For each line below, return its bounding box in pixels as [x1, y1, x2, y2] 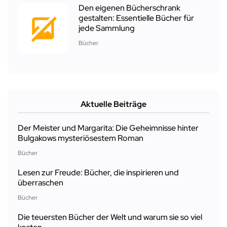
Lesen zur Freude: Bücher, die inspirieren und [18, 167, 179, 178]
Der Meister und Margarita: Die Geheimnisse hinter [18, 123, 199, 134]
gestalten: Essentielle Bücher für [79, 13, 194, 24]
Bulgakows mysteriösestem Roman [18, 133, 143, 144]
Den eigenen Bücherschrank [79, 3, 180, 14]
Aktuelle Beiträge [81, 99, 146, 110]
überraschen [18, 177, 63, 188]
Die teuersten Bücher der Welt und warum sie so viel [18, 212, 202, 223]
